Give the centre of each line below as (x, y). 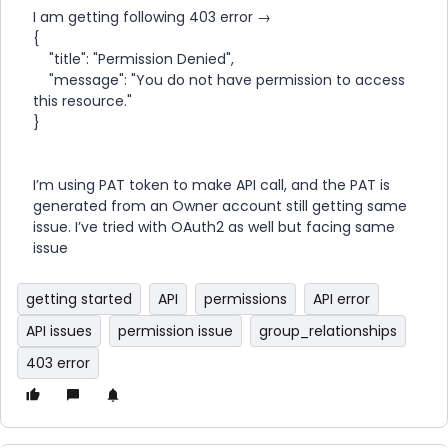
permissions (245, 299)
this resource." (82, 101)
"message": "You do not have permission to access (219, 80)
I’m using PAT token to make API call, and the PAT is (211, 185)
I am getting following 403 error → (152, 17)
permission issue (175, 331)
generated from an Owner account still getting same (220, 206)
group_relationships (328, 331)
